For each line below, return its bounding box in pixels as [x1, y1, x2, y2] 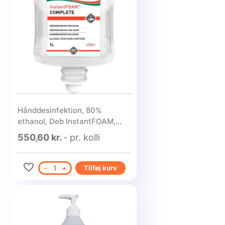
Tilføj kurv [83, 164, 117, 172]
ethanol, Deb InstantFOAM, [17, 117, 116, 126]
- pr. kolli [63, 132, 100, 143]
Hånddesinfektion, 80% [17, 105, 86, 115]
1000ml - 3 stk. [17, 128, 72, 137]
